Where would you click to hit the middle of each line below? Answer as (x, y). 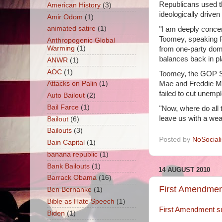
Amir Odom (65, 17)
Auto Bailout (66, 96)
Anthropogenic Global (81, 41)
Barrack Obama (72, 178)
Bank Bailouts (68, 166)
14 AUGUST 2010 (184, 169)
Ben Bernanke (69, 190)
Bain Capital (66, 143)
